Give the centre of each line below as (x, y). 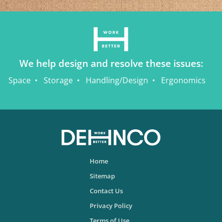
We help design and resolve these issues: (111, 63)
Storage (58, 80)
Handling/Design (117, 80)
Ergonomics (183, 80)
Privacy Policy (111, 205)
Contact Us (106, 191)
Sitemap (102, 176)
